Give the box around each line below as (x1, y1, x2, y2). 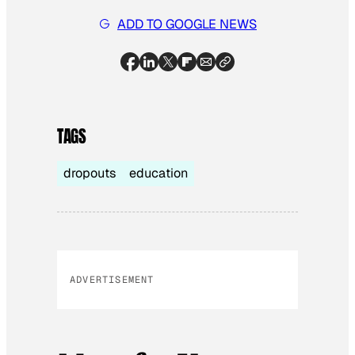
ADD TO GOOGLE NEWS (117, 15, 257, 32)
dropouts (63, 164, 116, 181)
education (129, 164, 188, 181)
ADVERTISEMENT (70, 273, 155, 286)
